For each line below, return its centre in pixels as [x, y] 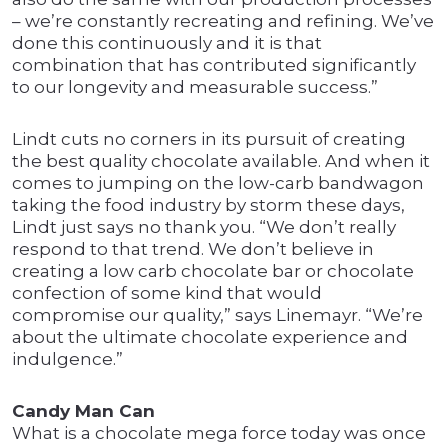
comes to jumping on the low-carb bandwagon [218, 183]
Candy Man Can [83, 411]
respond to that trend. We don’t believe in [193, 249]
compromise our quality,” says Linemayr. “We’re [217, 315]
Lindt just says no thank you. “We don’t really [204, 227]
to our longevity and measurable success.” [195, 87]
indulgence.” [67, 359]
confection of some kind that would [167, 293]
